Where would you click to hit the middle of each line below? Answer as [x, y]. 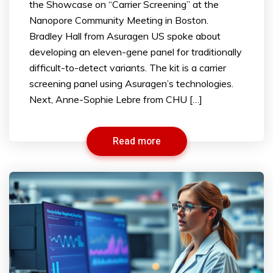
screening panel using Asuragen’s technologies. [131, 83]
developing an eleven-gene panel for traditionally [136, 51]
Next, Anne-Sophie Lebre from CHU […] [116, 99]
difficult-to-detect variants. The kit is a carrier [128, 67]
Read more [136, 141]
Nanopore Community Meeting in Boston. [119, 20]
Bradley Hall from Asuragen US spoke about [125, 36]
